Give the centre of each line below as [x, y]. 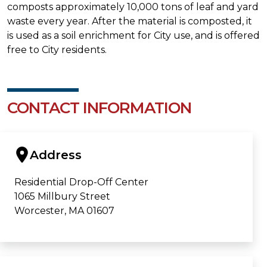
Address [56, 155]
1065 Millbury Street [62, 197]
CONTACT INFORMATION [99, 108]
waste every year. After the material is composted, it [130, 21]
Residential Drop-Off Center [81, 182]
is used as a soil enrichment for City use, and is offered [133, 35]
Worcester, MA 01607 [64, 211]
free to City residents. [57, 49]
